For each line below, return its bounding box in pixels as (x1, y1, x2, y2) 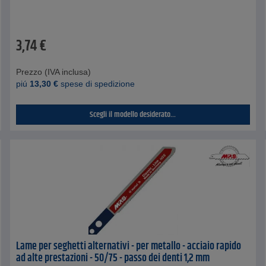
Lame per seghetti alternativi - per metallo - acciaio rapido (16, 237, 242, 255)
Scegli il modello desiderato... (90, 107, 176, 121)
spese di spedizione (58, 78, 135, 88)
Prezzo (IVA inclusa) (16, 66, 91, 77)
